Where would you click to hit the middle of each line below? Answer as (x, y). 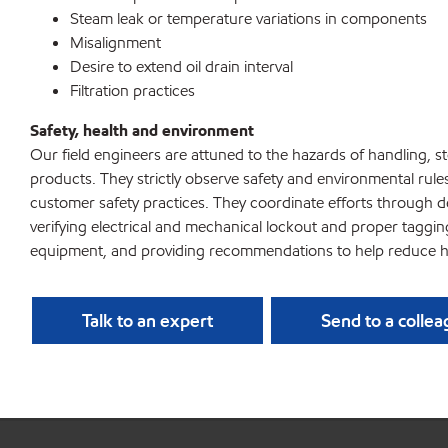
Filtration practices (132, 91)
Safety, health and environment (142, 131)
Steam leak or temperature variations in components (248, 19)
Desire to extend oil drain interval (181, 67)
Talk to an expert (147, 321)
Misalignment (115, 43)
